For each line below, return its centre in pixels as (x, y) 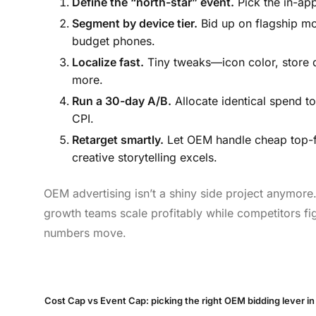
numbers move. (85, 232)
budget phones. (114, 41)
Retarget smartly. (118, 139)
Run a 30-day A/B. (122, 101)
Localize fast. (108, 62)
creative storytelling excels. (145, 157)
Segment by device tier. (135, 24)
